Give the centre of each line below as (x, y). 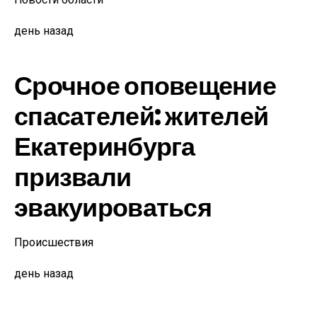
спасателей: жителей (142, 116)
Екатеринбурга (105, 147)
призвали (73, 177)
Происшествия (54, 242)
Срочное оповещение (145, 86)
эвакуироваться (113, 208)
